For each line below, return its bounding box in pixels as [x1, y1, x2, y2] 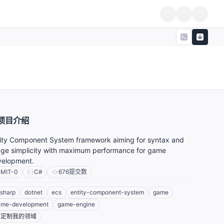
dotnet [24, 188, 42, 196]
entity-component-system [70, 188, 144, 196]
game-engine [57, 200, 95, 208]
